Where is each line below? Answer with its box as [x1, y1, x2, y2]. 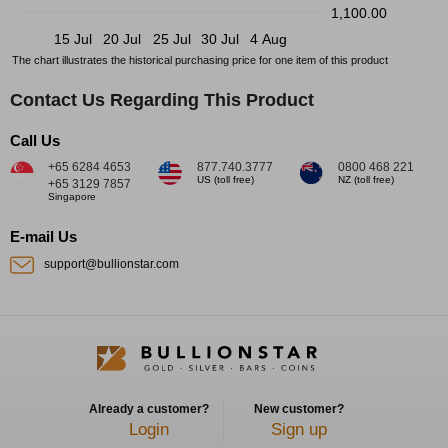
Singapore [48, 190, 96, 202]
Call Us [10, 131, 60, 149]
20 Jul [102, 30, 141, 47]
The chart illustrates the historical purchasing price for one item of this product [12, 53, 388, 66]
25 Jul [152, 30, 191, 47]
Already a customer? [88, 402, 209, 417]
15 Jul [53, 30, 92, 47]
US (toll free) [197, 173, 254, 185]
